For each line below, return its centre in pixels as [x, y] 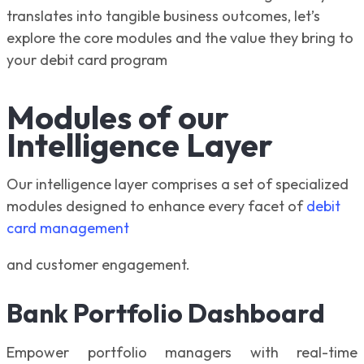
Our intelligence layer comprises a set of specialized [178, 184]
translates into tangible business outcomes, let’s [163, 15]
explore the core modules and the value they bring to [180, 37]
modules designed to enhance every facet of [156, 206]
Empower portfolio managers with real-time [182, 352]
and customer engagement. [102, 264]
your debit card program [89, 59]
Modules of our [118, 117]
